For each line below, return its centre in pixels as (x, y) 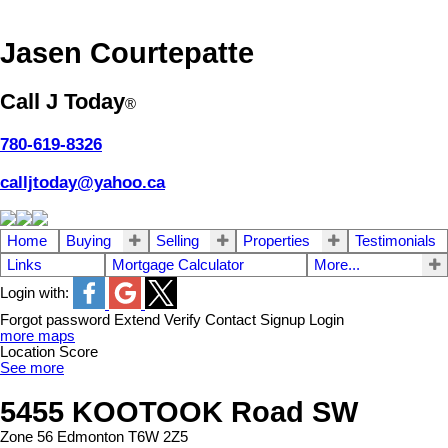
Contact (230, 319)
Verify (182, 319)
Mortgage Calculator (178, 264)
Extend (137, 319)
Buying (89, 240)
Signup (282, 319)
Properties (277, 240)
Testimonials (395, 240)
